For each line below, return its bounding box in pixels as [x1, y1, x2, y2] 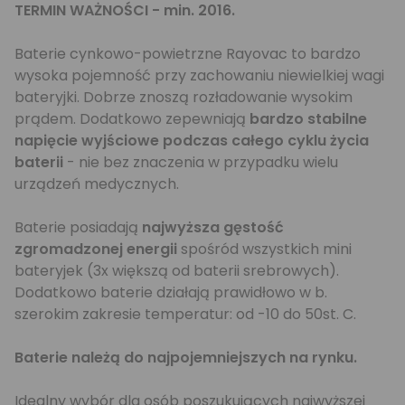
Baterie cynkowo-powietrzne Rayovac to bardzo [14, 43, 361, 64]
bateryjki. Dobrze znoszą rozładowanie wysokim [14, 87, 353, 108]
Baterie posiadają [14, 217, 142, 238]
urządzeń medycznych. [14, 174, 179, 194]
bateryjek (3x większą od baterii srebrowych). [14, 260, 339, 281]
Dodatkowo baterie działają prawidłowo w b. [14, 282, 327, 303]
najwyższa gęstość [142, 217, 284, 238]
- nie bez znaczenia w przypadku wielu [63, 152, 338, 173]
